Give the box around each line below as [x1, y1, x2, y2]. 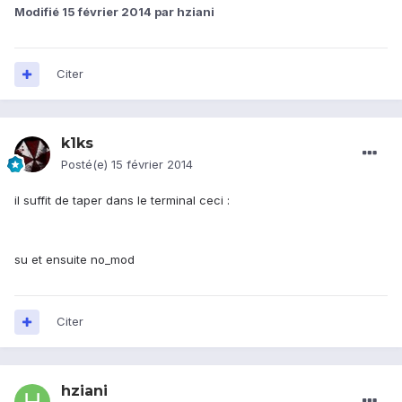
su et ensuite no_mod [14, 252, 135, 267]
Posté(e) [61, 157, 111, 172]
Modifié [14, 4, 62, 20]
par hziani [152, 4, 214, 20]
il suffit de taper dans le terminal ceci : [14, 193, 230, 208]
